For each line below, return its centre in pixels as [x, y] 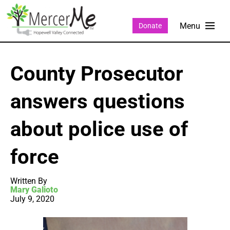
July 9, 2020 [32, 199]
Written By [29, 181]
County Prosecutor [97, 74]
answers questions [98, 102]
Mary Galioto [34, 190]
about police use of [99, 129]
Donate [150, 25]
